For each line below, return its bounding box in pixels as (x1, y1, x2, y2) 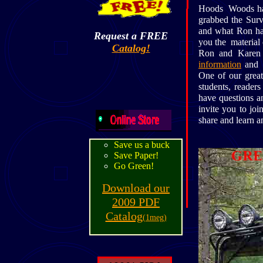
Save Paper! (114, 150, 159, 160)
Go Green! (114, 161, 154, 171)
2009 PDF (112, 195, 160, 208)
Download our (102, 181, 170, 194)
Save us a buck (114, 140, 170, 150)
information (198, 59, 241, 69)
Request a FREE (94, 30, 168, 42)
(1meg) (142, 213, 167, 222)
